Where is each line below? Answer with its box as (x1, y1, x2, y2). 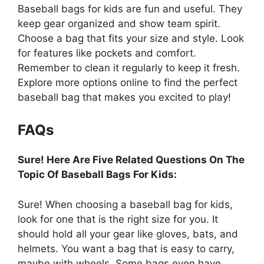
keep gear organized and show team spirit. (18, 17, 220, 29)
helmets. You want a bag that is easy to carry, (18, 242, 235, 255)
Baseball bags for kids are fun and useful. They (18, 2, 242, 15)
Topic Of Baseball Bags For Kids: (18, 169, 177, 181)
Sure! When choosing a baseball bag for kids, (18, 198, 233, 210)
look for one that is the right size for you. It (18, 213, 218, 225)
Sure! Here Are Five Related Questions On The (18, 154, 245, 166)
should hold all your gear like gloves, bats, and (18, 227, 238, 240)
